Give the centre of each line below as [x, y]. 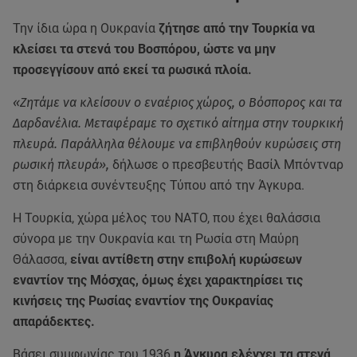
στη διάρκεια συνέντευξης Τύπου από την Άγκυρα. [160, 186]
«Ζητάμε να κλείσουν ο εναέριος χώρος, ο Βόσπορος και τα [177, 103]
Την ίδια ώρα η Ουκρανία [86, 29]
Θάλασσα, [41, 260]
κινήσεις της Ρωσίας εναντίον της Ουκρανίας [143, 301]
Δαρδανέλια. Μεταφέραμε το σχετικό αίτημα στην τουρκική [178, 124]
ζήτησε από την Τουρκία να [237, 29]
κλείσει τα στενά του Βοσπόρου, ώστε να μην [144, 49]
